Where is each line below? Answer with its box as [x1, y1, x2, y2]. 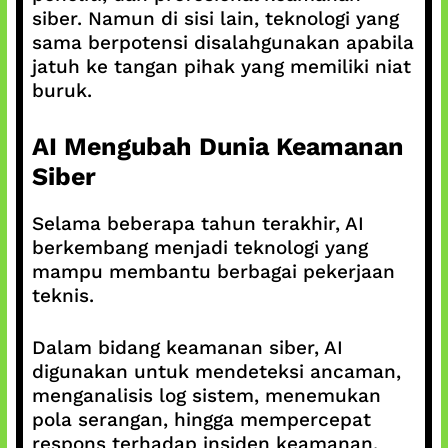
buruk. [31, 79, 92, 102]
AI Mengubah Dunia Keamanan [31, 131, 404, 161]
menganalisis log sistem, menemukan [31, 384, 381, 407]
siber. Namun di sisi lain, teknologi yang [31, 7, 399, 30]
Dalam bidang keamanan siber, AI [31, 336, 343, 359]
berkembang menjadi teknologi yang [31, 235, 368, 259]
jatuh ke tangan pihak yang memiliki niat [31, 55, 411, 78]
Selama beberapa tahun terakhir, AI [31, 211, 364, 235]
